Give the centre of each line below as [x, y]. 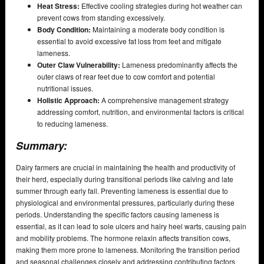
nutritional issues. [65, 88]
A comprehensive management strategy [164, 100]
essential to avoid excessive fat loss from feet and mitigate [129, 41]
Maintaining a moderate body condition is [158, 29]
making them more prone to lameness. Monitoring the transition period [128, 250]
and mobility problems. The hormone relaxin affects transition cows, [123, 238]
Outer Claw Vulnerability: [79, 65]
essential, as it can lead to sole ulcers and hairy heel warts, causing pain [131, 226]
